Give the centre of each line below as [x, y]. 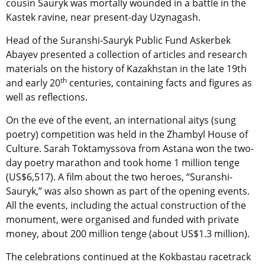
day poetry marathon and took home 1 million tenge [123, 163]
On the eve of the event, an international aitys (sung [121, 120]
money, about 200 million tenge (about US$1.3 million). [128, 234]
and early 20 [33, 83]
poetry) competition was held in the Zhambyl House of [127, 135]
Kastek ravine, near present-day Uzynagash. [103, 17]
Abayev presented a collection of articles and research [127, 55]
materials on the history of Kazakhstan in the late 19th [126, 69]
